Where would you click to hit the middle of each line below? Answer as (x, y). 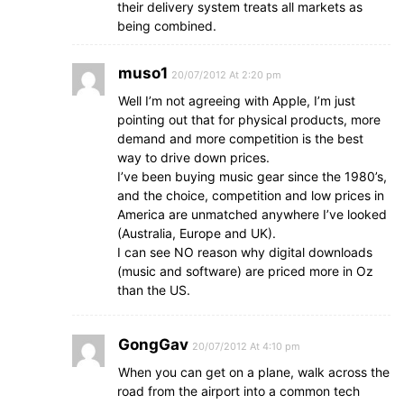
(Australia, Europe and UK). (197, 233)
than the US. (154, 290)
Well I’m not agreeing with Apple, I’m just (237, 101)
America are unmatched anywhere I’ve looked (252, 214)
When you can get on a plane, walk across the (254, 372)
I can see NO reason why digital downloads (245, 252)
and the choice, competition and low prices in (251, 195)
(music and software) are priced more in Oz (245, 271)
